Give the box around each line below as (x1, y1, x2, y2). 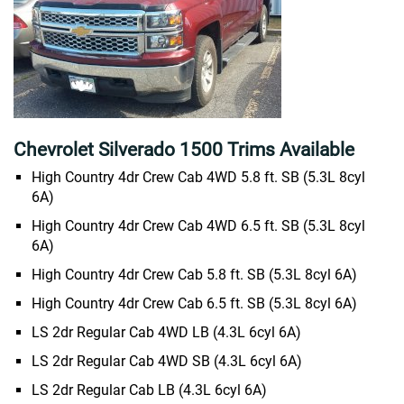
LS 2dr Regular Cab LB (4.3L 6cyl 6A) (32, 381, 267, 399)
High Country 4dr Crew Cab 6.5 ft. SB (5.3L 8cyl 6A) (32, 295, 357, 312)
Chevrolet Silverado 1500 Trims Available (14, 139, 354, 161)
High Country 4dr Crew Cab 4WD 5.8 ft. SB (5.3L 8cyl (32, 169, 365, 186)
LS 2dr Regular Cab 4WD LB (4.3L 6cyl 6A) (32, 324, 301, 341)
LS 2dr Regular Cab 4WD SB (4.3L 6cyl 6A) (32, 353, 302, 370)
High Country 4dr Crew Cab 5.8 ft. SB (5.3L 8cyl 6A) (32, 266, 357, 283)
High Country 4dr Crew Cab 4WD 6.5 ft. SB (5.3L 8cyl (32, 217, 365, 234)
